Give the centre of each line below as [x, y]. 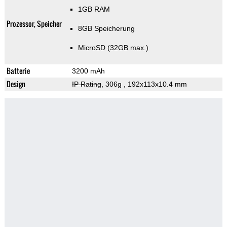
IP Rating [86, 84]
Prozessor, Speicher [34, 24]
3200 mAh [88, 71]
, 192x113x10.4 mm [155, 84]
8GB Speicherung [106, 29]
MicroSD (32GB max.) [113, 48]
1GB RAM [94, 9]
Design [16, 84]
